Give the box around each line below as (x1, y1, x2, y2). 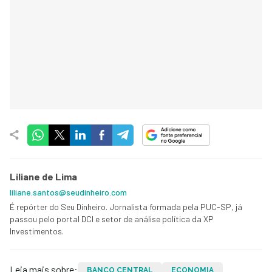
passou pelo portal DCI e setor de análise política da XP (10, 213, 214, 224)
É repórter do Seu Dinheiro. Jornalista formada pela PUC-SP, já (10, 201, 242, 212)
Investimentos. (10, 225, 64, 236)
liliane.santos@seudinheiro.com (10, 186, 127, 197)
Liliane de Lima (10, 170, 77, 182)
